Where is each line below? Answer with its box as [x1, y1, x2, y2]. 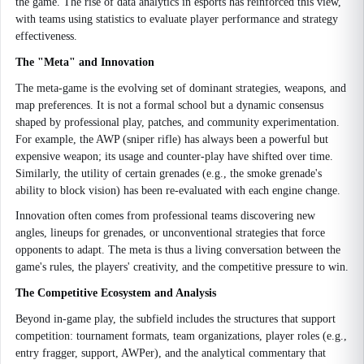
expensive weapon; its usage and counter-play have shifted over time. [15, 150, 333, 162]
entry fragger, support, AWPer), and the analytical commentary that [15, 347, 326, 359]
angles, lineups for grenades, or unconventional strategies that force [15, 227, 325, 239]
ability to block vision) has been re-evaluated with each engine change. [15, 184, 340, 197]
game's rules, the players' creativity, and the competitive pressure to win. [15, 261, 349, 273]
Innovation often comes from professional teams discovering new [15, 210, 315, 222]
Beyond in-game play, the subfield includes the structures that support [15, 313, 336, 325]
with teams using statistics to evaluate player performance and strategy [15, 13, 338, 25]
